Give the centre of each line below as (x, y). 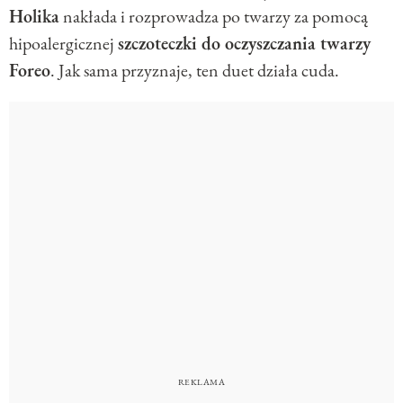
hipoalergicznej (63, 44)
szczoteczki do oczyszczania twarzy (244, 44)
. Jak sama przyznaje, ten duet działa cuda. (195, 71)
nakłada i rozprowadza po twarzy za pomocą (214, 17)
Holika (34, 17)
